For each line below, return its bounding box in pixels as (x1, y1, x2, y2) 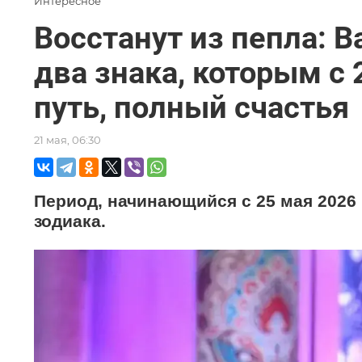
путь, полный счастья (34, 89, 349, 125)
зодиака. (34, 211, 106, 231)
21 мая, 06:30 (34, 133, 101, 146)
